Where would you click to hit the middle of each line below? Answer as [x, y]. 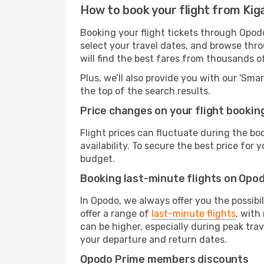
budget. [98, 159]
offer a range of [116, 214]
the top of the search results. [145, 91]
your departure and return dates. [154, 240]
